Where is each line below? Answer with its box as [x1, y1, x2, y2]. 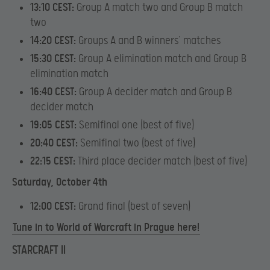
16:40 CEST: [30, 86, 77, 99]
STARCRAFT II [12, 243, 66, 258]
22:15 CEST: [30, 155, 75, 168]
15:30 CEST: [30, 52, 76, 66]
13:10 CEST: [30, 1, 74, 14]
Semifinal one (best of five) [77, 119, 194, 132]
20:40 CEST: [30, 137, 78, 150]
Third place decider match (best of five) [75, 155, 247, 168]
